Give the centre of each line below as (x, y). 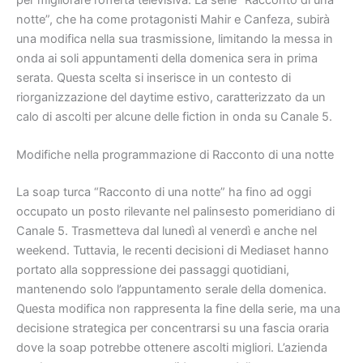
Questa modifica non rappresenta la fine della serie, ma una (178, 308)
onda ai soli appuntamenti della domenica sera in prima (167, 58)
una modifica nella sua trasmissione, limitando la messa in (175, 38)
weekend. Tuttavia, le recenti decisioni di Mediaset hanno (173, 250)
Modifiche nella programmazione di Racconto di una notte (175, 154)
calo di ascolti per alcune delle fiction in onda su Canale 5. (174, 116)
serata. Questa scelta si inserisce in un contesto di (154, 77)
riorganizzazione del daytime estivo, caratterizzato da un (171, 97)
